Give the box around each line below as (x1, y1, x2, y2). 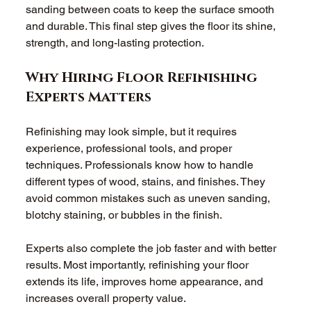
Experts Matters (26, 88, 152, 107)
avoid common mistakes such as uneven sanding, (26, 192, 274, 205)
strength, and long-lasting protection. (26, 36, 208, 50)
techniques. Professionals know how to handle (26, 158, 257, 172)
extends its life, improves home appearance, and (26, 275, 267, 289)
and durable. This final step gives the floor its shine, (26, 19, 279, 33)
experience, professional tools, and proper (26, 142, 235, 155)
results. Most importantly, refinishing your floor (26, 258, 252, 272)
